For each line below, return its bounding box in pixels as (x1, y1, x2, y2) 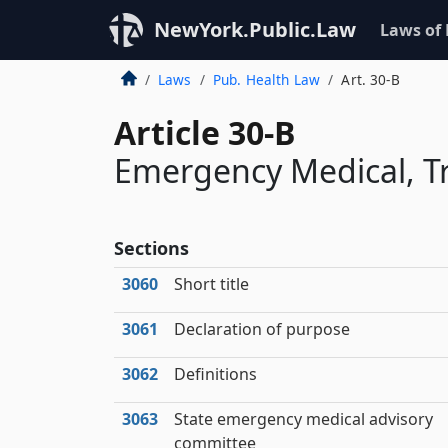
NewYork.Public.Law (154, 16, 356, 43)
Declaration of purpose (174, 318, 350, 340)
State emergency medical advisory (174, 408, 433, 430)
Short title (174, 273, 249, 295)
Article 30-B (114, 111, 296, 154)
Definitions (174, 363, 257, 385)
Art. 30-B (341, 70, 400, 89)
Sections (114, 236, 189, 260)
